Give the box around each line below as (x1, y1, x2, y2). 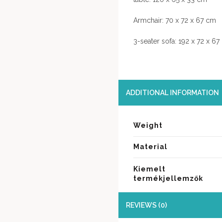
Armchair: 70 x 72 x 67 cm (133, 16, 216, 24)
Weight (133, 121, 163, 129)
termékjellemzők (133, 174, 203, 182)
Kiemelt (133, 165, 166, 173)
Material (133, 142, 167, 151)
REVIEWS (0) (126, 201, 167, 209)
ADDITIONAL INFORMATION (126, 88, 219, 97)
